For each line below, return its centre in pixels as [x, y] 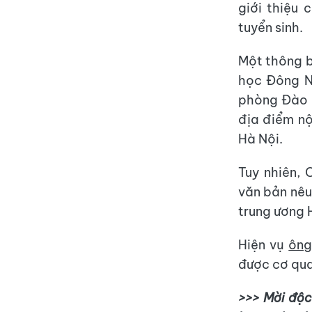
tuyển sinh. [271, 28]
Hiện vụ [264, 245]
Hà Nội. [260, 139]
